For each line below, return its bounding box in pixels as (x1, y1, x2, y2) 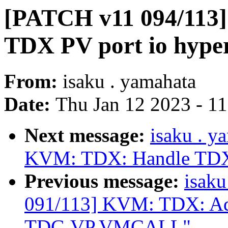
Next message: (24, 124, 150, 147)
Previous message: (24, 170, 184, 192)
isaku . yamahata (63, 70, 196, 93)
